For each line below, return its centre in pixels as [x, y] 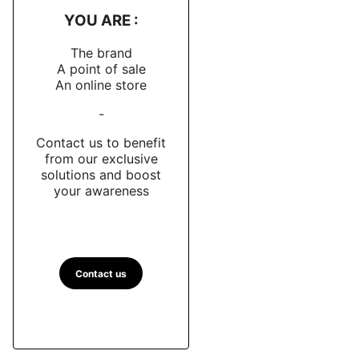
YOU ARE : [101, 21]
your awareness [101, 190]
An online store [101, 85]
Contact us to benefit [101, 142]
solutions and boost [101, 174]
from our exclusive [101, 158]
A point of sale [101, 69]
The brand [101, 52]
